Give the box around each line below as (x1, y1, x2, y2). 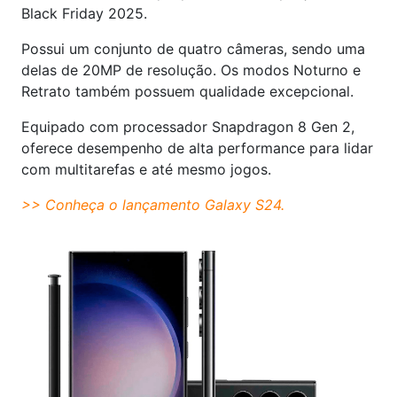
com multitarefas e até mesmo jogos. (21, 160, 271, 179)
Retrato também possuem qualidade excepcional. (21, 82, 354, 101)
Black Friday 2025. (21, 4, 147, 23)
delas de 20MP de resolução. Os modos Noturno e (21, 61, 361, 80)
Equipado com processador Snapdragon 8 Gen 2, (21, 118, 354, 136)
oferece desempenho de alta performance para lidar (21, 139, 373, 158)
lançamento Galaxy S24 (122, 196, 281, 214)
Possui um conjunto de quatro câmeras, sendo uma (21, 40, 365, 58)
